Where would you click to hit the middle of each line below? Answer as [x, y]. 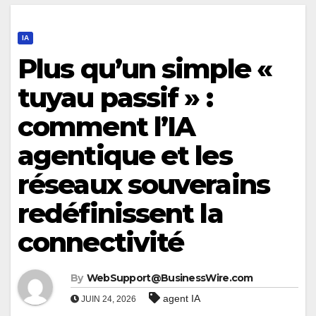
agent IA [182, 299]
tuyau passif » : [115, 98]
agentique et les [125, 156]
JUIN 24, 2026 [108, 299]
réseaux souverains [144, 185]
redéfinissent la [120, 214]
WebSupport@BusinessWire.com [170, 278]
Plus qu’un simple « [145, 69]
